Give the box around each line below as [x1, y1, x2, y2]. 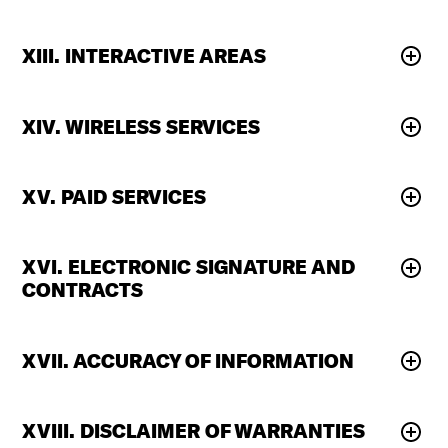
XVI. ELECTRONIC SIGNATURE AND [22, 255, 356, 280]
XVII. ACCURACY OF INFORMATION [22, 348, 355, 373]
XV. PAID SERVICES [22, 185, 207, 209]
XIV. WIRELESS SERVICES [22, 114, 261, 139]
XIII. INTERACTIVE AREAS [22, 44, 267, 69]
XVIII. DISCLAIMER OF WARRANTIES [22, 419, 366, 444]
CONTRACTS [22, 278, 144, 303]
